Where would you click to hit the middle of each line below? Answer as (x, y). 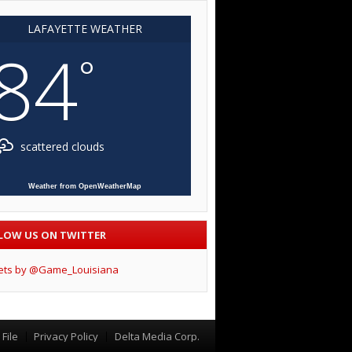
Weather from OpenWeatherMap (84, 187)
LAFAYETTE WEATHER (84, 29)
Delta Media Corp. (157, 337)
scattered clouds (61, 147)
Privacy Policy (66, 337)
